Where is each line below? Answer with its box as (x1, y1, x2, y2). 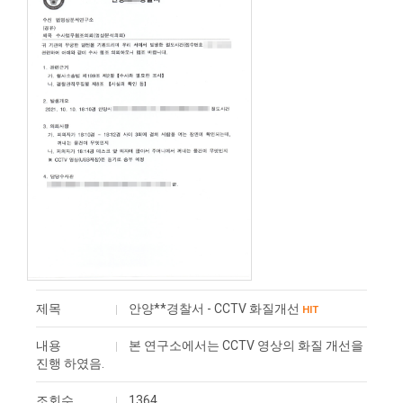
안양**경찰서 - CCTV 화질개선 (129, 301, 300, 316)
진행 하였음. (36, 356, 104, 371)
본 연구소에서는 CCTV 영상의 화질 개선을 (129, 338, 363, 353)
